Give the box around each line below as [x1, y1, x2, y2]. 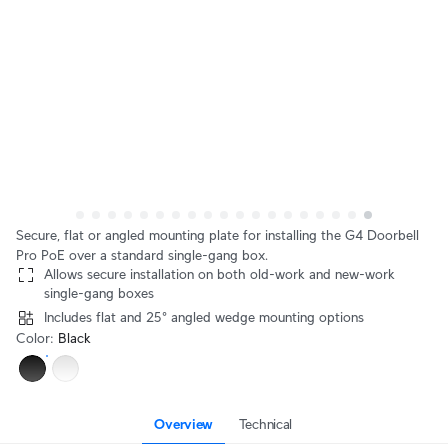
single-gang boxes [44, 285, 154, 301]
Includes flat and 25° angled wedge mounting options [44, 309, 364, 325]
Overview [154, 416, 214, 432]
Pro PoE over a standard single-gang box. [16, 247, 268, 263]
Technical [238, 416, 293, 432]
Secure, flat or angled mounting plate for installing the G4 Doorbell [16, 227, 419, 243]
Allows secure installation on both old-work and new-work [44, 266, 395, 282]
